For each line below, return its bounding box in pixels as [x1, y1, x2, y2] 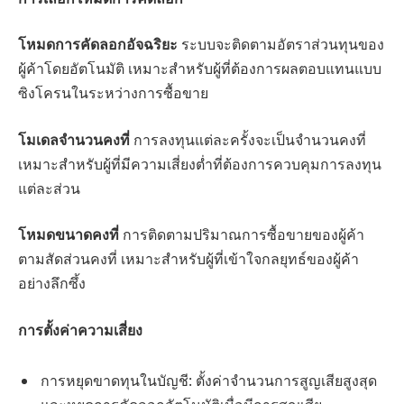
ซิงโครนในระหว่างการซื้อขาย [18, 83, 208, 104]
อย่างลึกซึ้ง [18, 273, 86, 294]
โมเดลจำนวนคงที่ [18, 129, 130, 150]
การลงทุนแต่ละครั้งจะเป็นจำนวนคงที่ [130, 129, 366, 150]
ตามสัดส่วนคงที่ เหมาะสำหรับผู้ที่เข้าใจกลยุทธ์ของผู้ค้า [18, 249, 359, 270]
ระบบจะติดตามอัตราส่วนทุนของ [178, 34, 384, 55]
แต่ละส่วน [18, 178, 80, 198]
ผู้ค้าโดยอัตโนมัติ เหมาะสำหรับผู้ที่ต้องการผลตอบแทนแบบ [18, 59, 381, 79]
